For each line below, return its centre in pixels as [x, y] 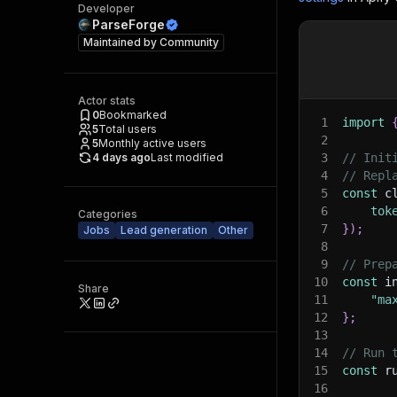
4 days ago [121, 157]
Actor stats [107, 101]
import [363, 122]
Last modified [187, 157]
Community [189, 42]
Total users [128, 129]
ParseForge [128, 24]
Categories [108, 214]
